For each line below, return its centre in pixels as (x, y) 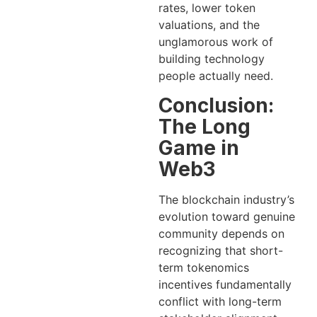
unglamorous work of (216, 42)
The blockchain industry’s (226, 199)
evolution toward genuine (227, 216)
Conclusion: (216, 105)
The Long (204, 126)
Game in (199, 148)
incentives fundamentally (225, 284)
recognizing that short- (221, 250)
